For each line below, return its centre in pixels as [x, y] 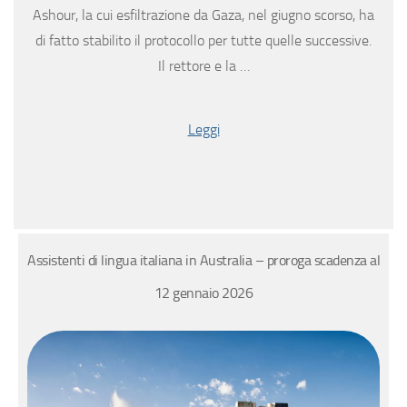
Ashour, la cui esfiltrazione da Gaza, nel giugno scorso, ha [203, 15]
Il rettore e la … [203, 66]
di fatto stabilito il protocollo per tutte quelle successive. [203, 41]
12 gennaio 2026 [203, 293]
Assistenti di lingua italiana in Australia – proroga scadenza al [203, 261]
